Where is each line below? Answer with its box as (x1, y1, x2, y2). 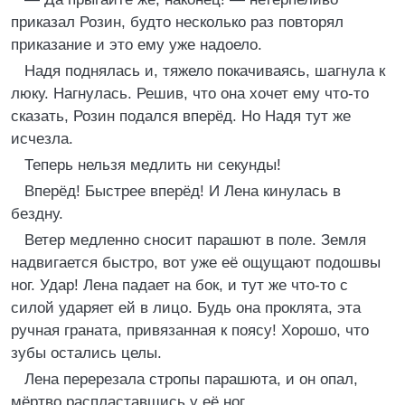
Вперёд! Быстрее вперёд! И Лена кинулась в (24, 183, 341, 200)
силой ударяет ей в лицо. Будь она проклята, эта (11, 299, 361, 316)
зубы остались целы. (11, 344, 162, 362)
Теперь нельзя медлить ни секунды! (24, 156, 281, 174)
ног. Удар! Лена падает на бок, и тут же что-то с (11, 277, 348, 294)
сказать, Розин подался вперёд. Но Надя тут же (11, 108, 351, 125)
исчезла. (11, 130, 73, 147)
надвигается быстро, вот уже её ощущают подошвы (11, 254, 381, 271)
